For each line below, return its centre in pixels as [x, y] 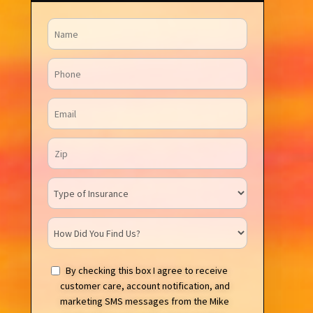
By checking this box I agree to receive [146, 270]
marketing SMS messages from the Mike [145, 301]
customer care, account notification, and [145, 286]
